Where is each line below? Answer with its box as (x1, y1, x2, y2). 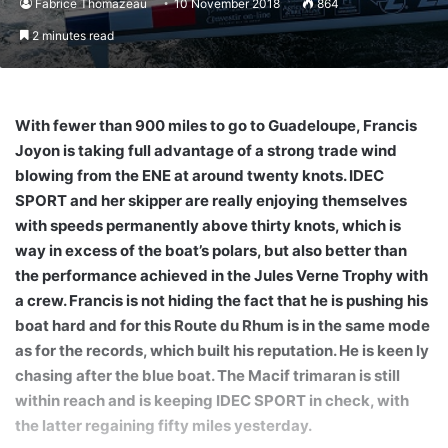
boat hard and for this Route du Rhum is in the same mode (15, 315, 430, 335)
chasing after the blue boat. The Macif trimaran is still (15, 365, 400, 385)
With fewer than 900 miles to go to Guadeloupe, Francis (15, 115, 417, 135)
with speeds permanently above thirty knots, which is (15, 215, 401, 235)
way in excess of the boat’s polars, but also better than (15, 240, 407, 260)
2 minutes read (29, 27, 114, 43)
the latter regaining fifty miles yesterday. (15, 415, 312, 435)
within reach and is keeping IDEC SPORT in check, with (15, 390, 409, 410)
